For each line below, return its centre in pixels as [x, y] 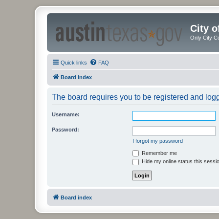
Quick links [74, 62]
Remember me [159, 153]
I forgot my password [158, 141]
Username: [66, 114]
